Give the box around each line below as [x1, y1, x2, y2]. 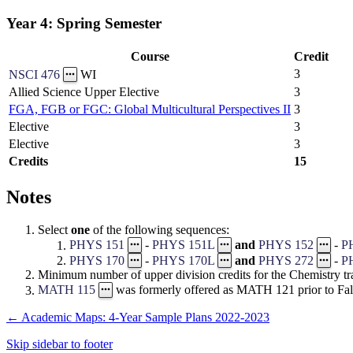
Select [38, 223, 71, 237]
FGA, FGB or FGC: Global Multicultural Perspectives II [9, 102, 291, 116]
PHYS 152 [258, 238, 314, 252]
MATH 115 [38, 283, 95, 297]
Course [130, 49, 169, 63]
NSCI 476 [9, 68, 60, 82]
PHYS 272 [258, 254, 314, 268]
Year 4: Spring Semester [6, 14, 162, 32]
